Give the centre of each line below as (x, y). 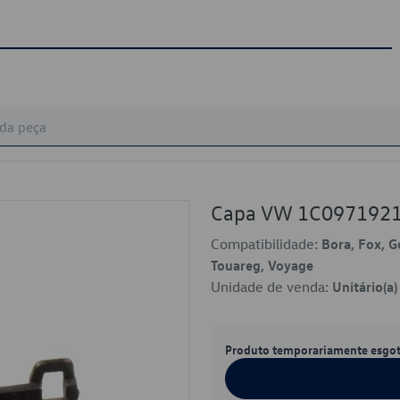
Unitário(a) (365, 287)
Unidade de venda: (271, 287)
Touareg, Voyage (262, 265)
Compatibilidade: (266, 244)
